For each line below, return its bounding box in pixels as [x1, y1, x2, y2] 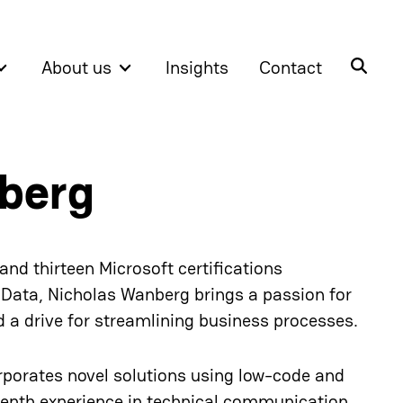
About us [41, 56, 112, 80]
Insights [166, 56, 229, 80]
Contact [258, 56, 322, 80]
